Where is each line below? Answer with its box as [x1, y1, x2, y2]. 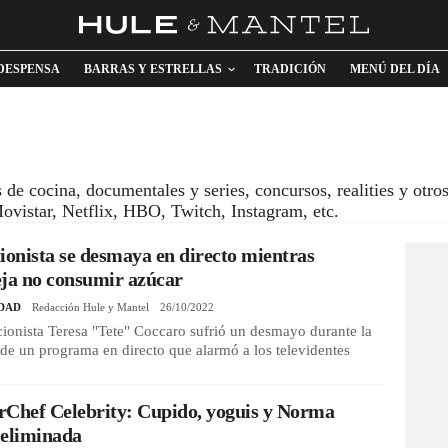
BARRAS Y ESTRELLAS [84, 62, 222, 76]
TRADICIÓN [254, 62, 326, 76]
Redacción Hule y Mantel [32, 301, 150, 313]
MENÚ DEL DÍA [350, 62, 440, 76]
